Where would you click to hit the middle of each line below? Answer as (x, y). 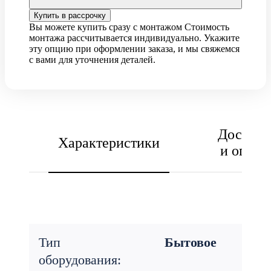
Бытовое (191, 242)
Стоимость (206, 27)
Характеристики (109, 142)
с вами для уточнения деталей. (92, 60)
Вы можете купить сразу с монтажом (106, 27)
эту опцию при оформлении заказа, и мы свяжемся (134, 49)
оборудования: (80, 260)
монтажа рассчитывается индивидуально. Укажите (134, 38)
